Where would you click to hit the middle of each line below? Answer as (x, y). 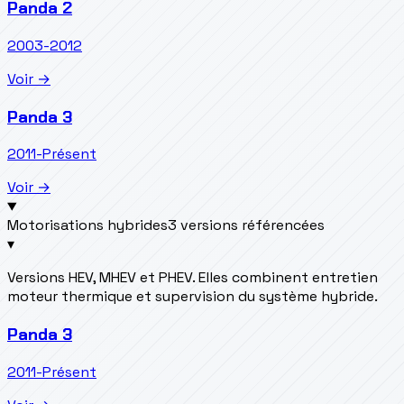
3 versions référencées (246, 225)
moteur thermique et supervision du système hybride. (193, 297)
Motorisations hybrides (87, 225)
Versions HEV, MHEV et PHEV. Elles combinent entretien (193, 278)
